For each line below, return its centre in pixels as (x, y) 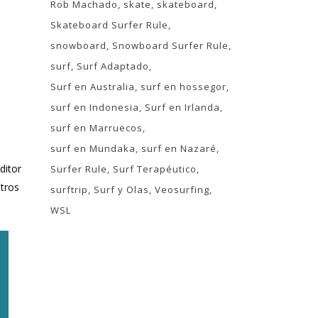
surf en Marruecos (97, 128)
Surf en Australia (93, 87)
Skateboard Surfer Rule (109, 25)
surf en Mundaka (93, 148)
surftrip (69, 190)
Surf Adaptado (113, 66)
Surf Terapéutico (155, 169)
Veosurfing (182, 190)
